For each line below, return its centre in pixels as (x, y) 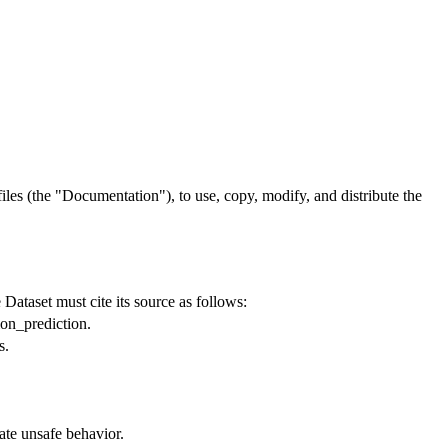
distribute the (379, 196)
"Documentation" (110, 196)
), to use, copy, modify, (240, 196)
